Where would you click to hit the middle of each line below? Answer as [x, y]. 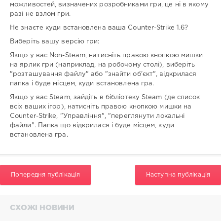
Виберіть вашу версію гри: [55, 42]
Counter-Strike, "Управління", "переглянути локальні [97, 116]
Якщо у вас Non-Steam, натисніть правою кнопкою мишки [107, 56]
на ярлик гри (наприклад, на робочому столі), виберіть [103, 65]
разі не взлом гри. [40, 14]
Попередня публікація [46, 175]
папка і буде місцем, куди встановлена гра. [82, 84]
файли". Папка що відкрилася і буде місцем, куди [92, 126]
